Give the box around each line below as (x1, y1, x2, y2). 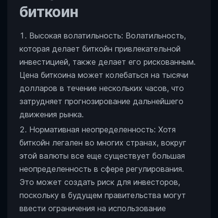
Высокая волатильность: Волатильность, (29, 31, 186, 40)
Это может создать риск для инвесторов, (19, 177, 180, 187)
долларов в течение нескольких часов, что (19, 83, 184, 93)
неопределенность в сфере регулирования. (19, 164, 184, 174)
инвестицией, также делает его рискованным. (19, 57, 196, 67)
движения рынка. (19, 109, 84, 119)
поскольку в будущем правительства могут (19, 190, 186, 200)
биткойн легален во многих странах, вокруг (19, 138, 186, 147)
